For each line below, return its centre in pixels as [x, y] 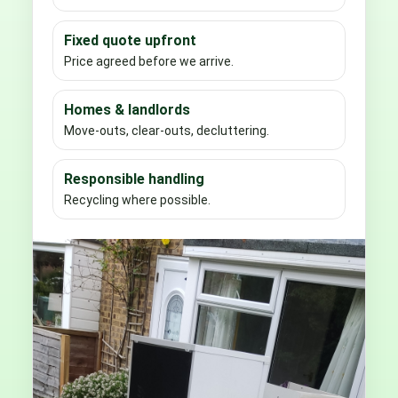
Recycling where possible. [137, 199]
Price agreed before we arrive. [149, 61]
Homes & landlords [127, 109]
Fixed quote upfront [130, 40]
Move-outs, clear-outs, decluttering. [167, 130]
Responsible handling [134, 179]
